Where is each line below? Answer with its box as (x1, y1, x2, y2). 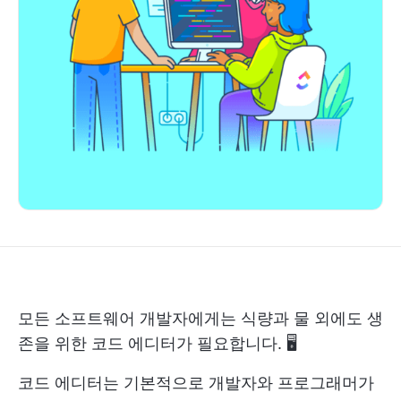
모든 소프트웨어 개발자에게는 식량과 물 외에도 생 (18, 309, 383, 328)
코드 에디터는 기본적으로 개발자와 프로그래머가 (18, 373, 374, 392)
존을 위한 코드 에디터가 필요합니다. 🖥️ (18, 334, 297, 353)
